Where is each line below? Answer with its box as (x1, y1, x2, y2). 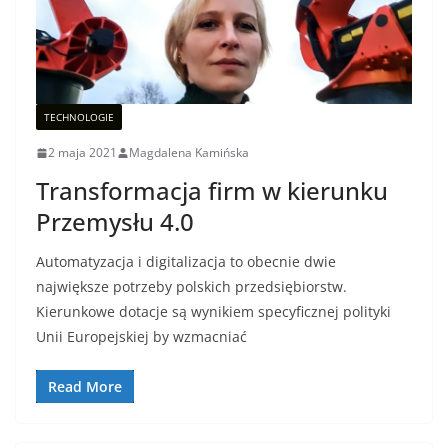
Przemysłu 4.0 (36, 205, 194, 239)
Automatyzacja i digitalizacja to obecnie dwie (36, 252, 336, 272)
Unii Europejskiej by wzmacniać (36, 327, 247, 347)
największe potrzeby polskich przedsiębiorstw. (36, 277, 347, 297)
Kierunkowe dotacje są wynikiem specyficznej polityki (36, 302, 391, 322)
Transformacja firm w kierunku (36, 174, 388, 208)
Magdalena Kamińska (129, 144, 249, 162)
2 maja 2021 (48, 144, 117, 162)
